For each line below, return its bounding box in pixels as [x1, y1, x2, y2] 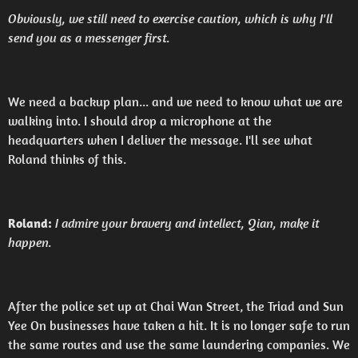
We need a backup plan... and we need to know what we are [8, 93, 343, 109]
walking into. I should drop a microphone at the [8, 113, 272, 129]
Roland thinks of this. [8, 151, 126, 167]
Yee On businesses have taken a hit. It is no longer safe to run [8, 317, 350, 333]
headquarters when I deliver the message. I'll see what [8, 132, 312, 148]
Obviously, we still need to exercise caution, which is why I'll [8, 10, 332, 26]
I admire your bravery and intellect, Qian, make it [55, 215, 320, 231]
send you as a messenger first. [8, 30, 170, 46]
